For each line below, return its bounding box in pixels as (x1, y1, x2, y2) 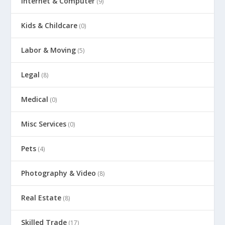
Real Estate (21, 193, 62, 203)
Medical (21, 94, 49, 104)
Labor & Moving (21, 45, 76, 55)
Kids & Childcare (21, 21, 78, 31)
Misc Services (21, 119, 67, 129)
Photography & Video (21, 168, 96, 178)
